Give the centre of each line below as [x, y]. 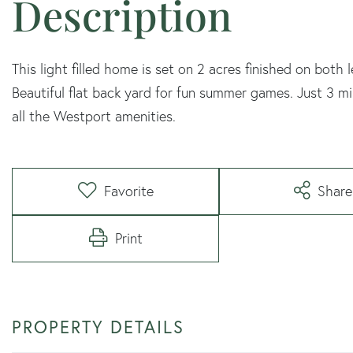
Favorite [128, 191]
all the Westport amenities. [94, 116]
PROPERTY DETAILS [98, 326]
